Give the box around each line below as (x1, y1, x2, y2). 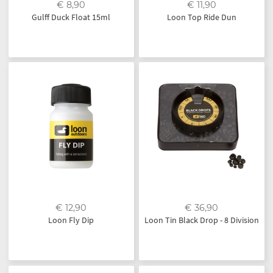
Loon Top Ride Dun (166, 11, 236, 23)
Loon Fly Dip (48, 214, 94, 226)
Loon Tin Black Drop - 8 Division (144, 214, 259, 226)
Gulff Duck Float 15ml (32, 11, 111, 23)
